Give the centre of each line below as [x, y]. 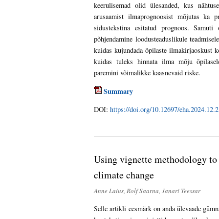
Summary [119, 91]
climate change [124, 175]
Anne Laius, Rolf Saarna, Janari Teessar [147, 191]
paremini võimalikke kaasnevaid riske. [147, 73]
